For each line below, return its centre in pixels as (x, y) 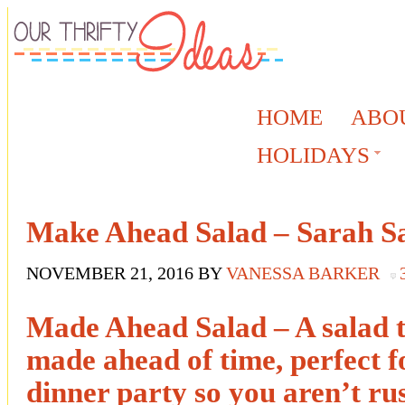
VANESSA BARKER (303, 273)
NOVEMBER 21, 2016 (110, 273)
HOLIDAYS (313, 155)
